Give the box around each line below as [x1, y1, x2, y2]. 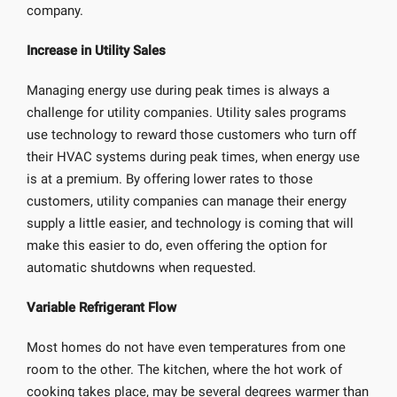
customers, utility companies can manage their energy [27, 193, 346, 209]
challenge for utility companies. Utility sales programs [27, 105, 346, 121]
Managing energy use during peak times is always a [27, 82, 330, 98]
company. [27, 3, 83, 19]
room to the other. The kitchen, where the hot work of [27, 362, 342, 378]
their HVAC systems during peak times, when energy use [27, 149, 360, 165]
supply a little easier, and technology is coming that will [27, 215, 354, 231]
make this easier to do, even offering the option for [27, 237, 327, 253]
